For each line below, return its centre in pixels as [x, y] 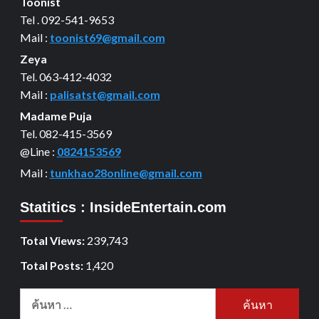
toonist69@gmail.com [107, 38]
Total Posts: [52, 266]
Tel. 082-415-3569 [66, 134]
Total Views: [53, 241]
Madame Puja [56, 116]
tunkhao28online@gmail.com [126, 173]
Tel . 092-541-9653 [67, 20]
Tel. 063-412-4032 [66, 77]
